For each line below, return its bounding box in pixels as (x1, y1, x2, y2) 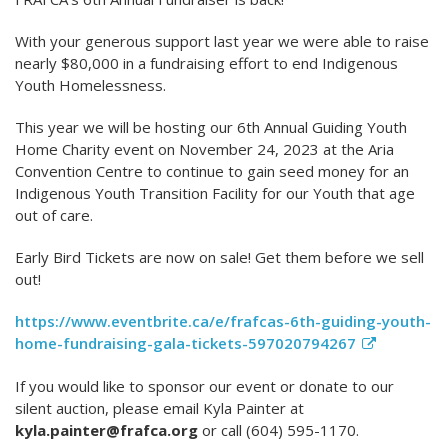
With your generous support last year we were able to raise (15, 31, 429, 52)
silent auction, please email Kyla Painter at (15, 398, 304, 419)
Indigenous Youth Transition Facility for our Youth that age (15, 183, 415, 204)
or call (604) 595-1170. (198, 420, 359, 441)
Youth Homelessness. (15, 75, 166, 96)
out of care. (15, 205, 93, 226)
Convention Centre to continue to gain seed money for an (15, 161, 409, 182)
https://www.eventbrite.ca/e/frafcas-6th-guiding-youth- (15, 311, 431, 332)
